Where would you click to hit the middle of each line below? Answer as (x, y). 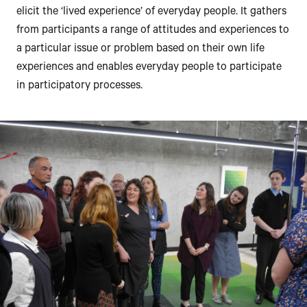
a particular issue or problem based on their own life (140, 50)
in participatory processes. (79, 87)
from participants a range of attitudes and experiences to (153, 31)
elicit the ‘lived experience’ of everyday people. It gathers (151, 13)
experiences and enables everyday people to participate (149, 68)
